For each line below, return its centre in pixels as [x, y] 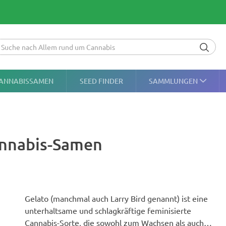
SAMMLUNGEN [174, 81]
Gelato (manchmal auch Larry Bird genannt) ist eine [116, 198]
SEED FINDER [101, 81]
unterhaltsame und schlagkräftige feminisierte [108, 210]
